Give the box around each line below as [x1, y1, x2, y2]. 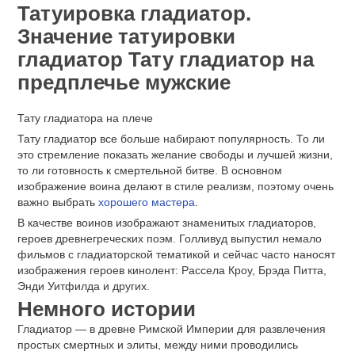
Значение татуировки [17, 25, 235, 48]
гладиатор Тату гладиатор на [17, 48, 314, 71]
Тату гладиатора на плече [17, 112, 153, 124]
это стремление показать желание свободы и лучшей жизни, [17, 147, 333, 161]
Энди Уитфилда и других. [17, 279, 150, 292]
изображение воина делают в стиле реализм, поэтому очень [17, 179, 334, 193]
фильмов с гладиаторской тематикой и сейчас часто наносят [17, 247, 335, 261]
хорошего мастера [98, 195, 195, 208]
